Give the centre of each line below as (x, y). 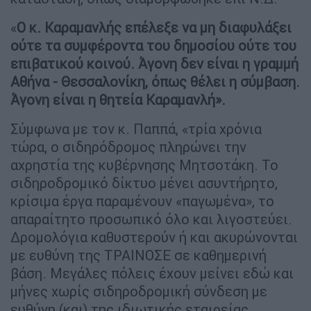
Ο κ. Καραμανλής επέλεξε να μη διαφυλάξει (154, 27)
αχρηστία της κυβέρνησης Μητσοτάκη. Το (144, 165)
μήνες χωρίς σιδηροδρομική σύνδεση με (139, 291)
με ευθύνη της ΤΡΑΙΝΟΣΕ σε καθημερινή (138, 255)
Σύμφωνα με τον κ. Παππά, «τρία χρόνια (136, 128)
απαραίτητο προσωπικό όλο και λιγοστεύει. (151, 219)
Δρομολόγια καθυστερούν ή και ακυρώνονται (154, 237)
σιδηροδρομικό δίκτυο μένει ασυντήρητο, (144, 183)
